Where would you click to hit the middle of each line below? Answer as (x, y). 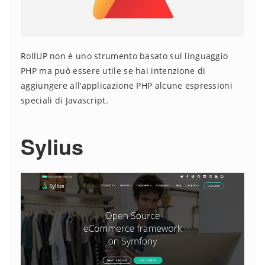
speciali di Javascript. (64, 101)
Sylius (52, 146)
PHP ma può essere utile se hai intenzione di (113, 71)
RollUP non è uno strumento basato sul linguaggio (125, 56)
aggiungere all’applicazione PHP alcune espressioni (127, 86)
